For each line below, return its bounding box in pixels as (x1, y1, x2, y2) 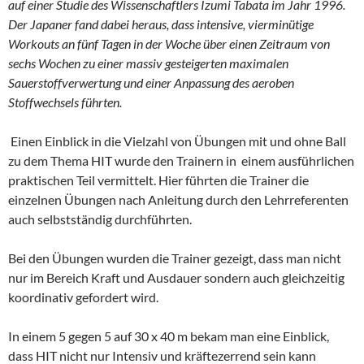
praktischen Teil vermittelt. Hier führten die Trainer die (8, 172, 309, 188)
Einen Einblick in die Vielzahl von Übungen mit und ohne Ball (11, 133, 346, 149)
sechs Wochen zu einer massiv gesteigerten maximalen (8, 55, 288, 71)
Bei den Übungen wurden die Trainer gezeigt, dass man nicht (8, 250, 341, 266)
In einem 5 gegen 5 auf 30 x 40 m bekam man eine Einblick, (8, 328, 329, 344)
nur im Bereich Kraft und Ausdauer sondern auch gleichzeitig (8, 270, 344, 286)
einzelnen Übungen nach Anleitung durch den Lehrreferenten (8, 192, 349, 208)
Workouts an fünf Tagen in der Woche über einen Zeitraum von (8, 36, 330, 52)
